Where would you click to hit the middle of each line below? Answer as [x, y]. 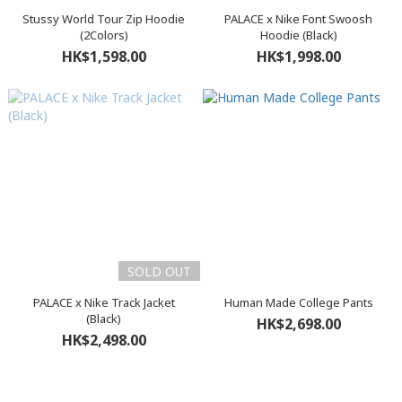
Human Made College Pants [298, 302]
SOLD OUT [159, 271]
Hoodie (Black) [298, 35]
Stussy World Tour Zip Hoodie [104, 19]
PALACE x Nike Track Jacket [104, 302]
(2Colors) [104, 35]
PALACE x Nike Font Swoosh [298, 19]
